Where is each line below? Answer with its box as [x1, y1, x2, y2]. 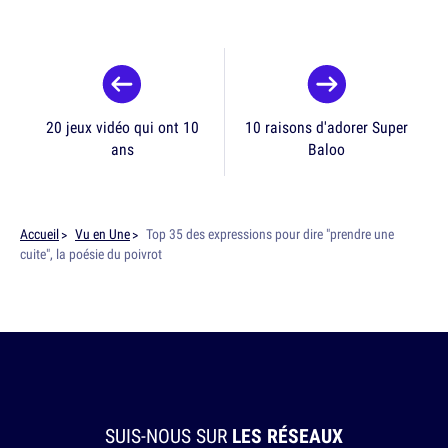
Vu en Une [75, 225, 130, 244]
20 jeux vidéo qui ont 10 [45, 116, 199, 139]
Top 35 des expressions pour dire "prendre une [146, 225, 394, 244]
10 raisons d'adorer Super [245, 116, 408, 139]
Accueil [20, 225, 59, 244]
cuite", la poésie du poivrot [20, 245, 162, 264]
